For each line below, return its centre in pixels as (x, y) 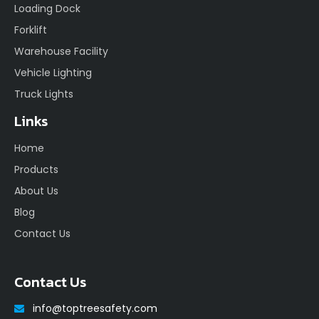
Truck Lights (44, 94)
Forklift (31, 30)
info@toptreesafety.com (95, 308)
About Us (36, 190)
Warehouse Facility (61, 51)
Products (36, 169)
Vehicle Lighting (53, 72)
